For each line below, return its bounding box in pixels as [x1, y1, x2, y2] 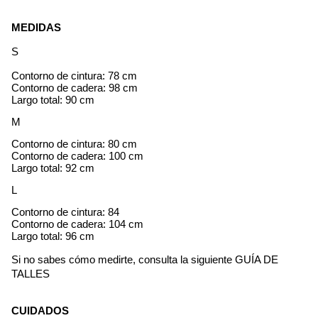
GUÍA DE [235, 254, 278, 266]
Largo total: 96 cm [11, 231, 94, 243]
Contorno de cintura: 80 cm [11, 138, 137, 150]
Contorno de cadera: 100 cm [11, 150, 143, 163]
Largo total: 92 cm [11, 163, 94, 175]
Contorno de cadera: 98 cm [11, 82, 138, 94]
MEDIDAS [11, 22, 61, 34]
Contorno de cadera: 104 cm [11, 219, 143, 231]
